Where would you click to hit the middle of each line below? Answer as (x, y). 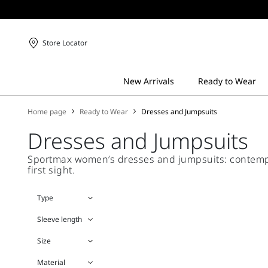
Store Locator (65, 43)
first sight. (51, 170)
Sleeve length (60, 219)
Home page (47, 112)
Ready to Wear (104, 112)
